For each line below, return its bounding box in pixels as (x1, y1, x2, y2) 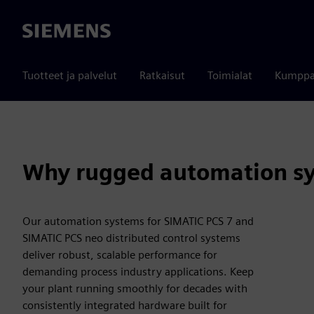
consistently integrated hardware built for (22, 299, 227, 312)
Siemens (22, 25, 63, 39)
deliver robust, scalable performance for (22, 248, 217, 261)
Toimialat (207, 69, 252, 82)
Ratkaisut (139, 69, 185, 82)
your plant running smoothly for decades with (22, 282, 247, 295)
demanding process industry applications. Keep (22, 265, 254, 278)
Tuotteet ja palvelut (22, 69, 117, 82)
